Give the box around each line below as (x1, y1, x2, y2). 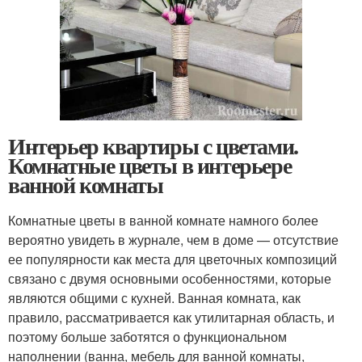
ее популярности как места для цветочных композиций (8, 250, 337, 269)
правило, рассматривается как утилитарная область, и (8, 308, 335, 327)
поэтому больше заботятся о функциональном (8, 327, 287, 347)
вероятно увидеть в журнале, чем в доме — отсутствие (8, 230, 339, 250)
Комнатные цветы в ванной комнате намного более (8, 211, 318, 230)
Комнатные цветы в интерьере (8, 149, 292, 183)
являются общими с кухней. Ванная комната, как (8, 288, 301, 308)
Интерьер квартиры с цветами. (8, 129, 298, 163)
